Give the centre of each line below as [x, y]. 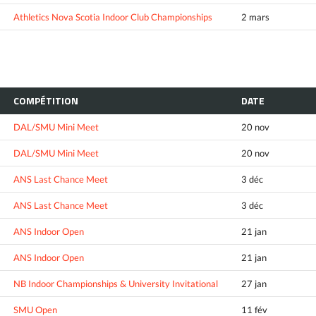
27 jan [254, 284]
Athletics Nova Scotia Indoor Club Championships [113, 17]
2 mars [255, 17]
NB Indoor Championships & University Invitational [116, 284]
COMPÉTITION [46, 101]
